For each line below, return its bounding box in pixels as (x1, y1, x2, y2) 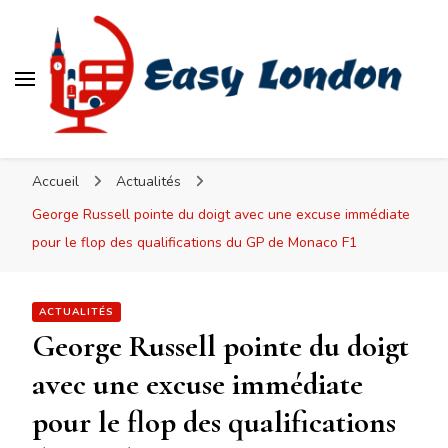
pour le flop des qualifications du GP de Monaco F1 (32, 233, 357, 253)
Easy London (46, 134, 231, 180)
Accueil (32, 172, 79, 192)
